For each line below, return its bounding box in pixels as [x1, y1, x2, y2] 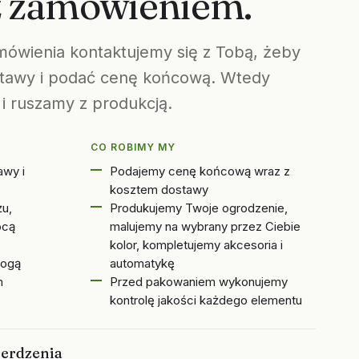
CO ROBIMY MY [91, 141, 175, 153]
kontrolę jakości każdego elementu [110, 292, 303, 308]
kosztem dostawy [110, 182, 209, 197]
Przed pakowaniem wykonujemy [110, 274, 288, 289]
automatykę [110, 256, 175, 271]
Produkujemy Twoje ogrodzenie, [110, 200, 288, 216]
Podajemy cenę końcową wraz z [110, 163, 291, 179]
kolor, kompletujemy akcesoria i [110, 237, 284, 252]
